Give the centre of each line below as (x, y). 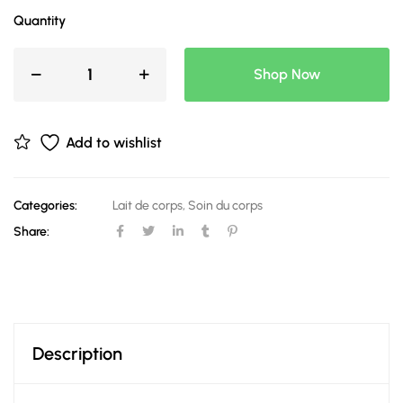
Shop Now (287, 74)
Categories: (45, 206)
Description (77, 354)
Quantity (40, 21)
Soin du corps (225, 206)
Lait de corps (148, 206)
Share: (31, 232)
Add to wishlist (114, 142)
